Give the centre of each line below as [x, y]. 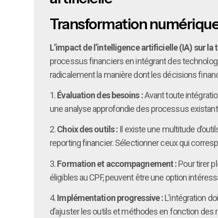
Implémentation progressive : [110, 198]
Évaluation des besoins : [100, 95]
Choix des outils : [88, 129]
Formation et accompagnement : [117, 163]
